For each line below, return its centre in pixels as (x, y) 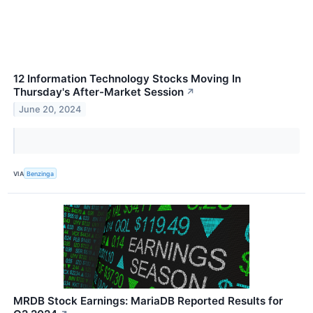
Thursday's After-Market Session (99, 92)
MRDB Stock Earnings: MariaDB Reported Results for (148, 301)
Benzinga (41, 173)
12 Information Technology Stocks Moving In (127, 79)
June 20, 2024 (50, 109)
